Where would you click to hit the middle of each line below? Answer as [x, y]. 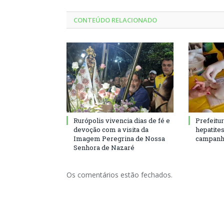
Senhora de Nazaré [104, 147]
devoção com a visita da [111, 129]
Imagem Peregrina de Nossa [119, 138]
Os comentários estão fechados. [119, 175]
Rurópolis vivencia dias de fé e [122, 120]
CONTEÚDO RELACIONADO [115, 20]
